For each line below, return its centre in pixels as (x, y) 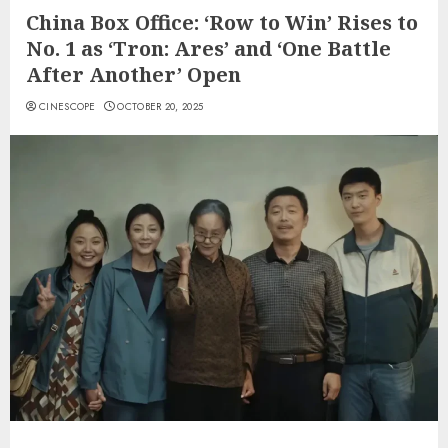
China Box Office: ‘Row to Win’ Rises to (222, 23)
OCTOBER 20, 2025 (160, 107)
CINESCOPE (67, 107)
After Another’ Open (133, 75)
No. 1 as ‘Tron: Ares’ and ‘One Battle (208, 49)
